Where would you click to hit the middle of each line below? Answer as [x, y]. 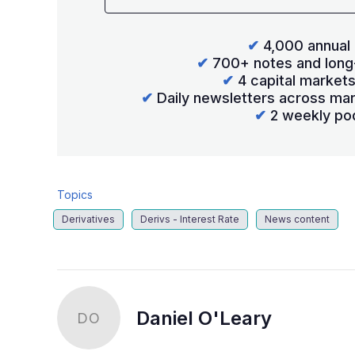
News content [297, 219]
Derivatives [88, 219]
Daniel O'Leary [204, 319]
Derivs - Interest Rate [190, 219]
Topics [75, 195]
